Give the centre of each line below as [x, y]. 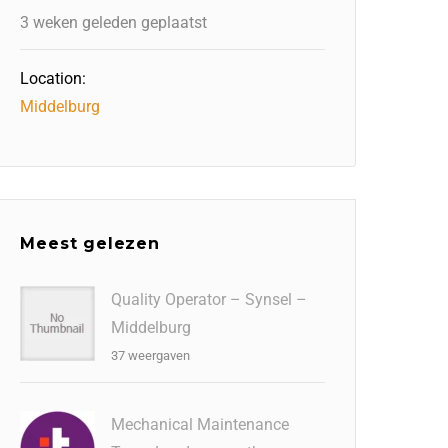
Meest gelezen [90, 243]
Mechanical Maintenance [200, 424]
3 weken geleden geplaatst [114, 22]
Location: [53, 78]
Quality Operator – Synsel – [209, 299]
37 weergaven [151, 355]
